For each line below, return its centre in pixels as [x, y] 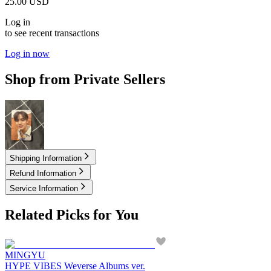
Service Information [44, 188]
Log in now [27, 54]
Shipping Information [46, 158]
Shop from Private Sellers [85, 80]
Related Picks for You [72, 214]
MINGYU [25, 255]
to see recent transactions [52, 33]
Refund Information [43, 173]
